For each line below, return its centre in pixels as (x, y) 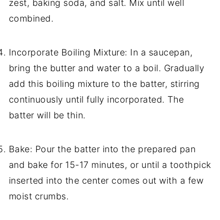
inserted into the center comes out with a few (106, 181)
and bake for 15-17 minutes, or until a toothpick (110, 165)
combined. (31, 19)
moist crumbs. (39, 196)
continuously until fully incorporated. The (96, 100)
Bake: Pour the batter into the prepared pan (102, 149)
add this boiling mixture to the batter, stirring (104, 84)
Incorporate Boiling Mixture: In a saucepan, (101, 53)
